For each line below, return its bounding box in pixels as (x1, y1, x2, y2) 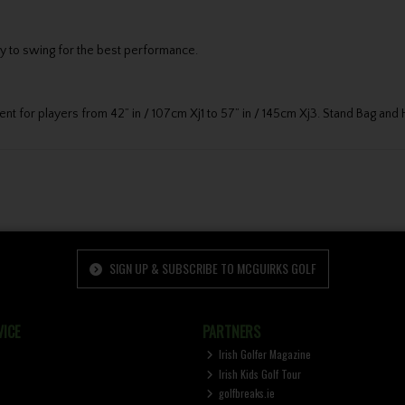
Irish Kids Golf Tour (216, 365, 302, 381)
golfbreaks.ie (216, 385, 276, 401)
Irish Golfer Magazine (216, 346, 312, 363)
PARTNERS (202, 320, 260, 343)
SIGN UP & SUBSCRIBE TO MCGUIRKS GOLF (106, 258, 316, 278)
